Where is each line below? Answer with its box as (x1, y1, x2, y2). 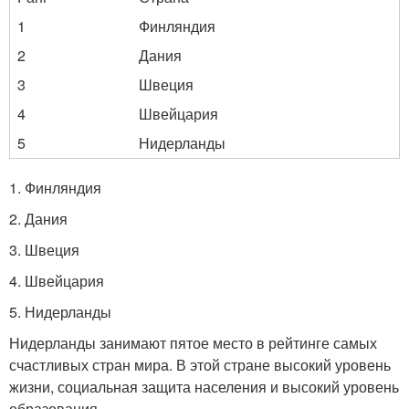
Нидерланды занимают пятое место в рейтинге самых (9, 332, 377, 353)
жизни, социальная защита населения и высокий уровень (9, 376, 399, 397)
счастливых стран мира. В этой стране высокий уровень (9, 354, 391, 375)
